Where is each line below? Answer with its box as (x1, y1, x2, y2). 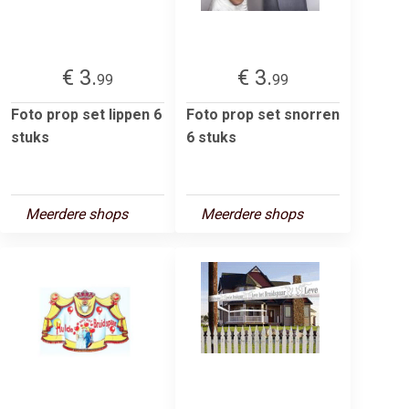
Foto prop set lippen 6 (11, 105, 162, 123)
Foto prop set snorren (186, 105, 340, 123)
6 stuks (186, 128, 236, 146)
